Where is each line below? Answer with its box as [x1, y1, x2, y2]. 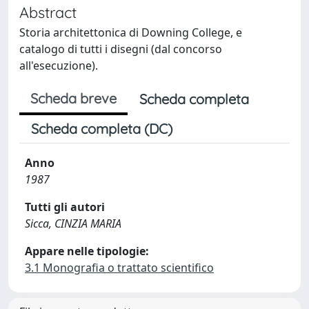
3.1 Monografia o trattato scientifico [25, 260, 214, 275]
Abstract [19, 3, 77, 21]
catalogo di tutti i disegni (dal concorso [19, 41, 222, 57]
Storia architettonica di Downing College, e [19, 25, 242, 40]
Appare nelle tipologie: [25, 243, 149, 259]
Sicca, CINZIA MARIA [25, 216, 121, 231]
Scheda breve [30, 90, 117, 107]
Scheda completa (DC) [31, 120, 172, 137]
